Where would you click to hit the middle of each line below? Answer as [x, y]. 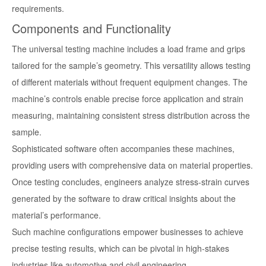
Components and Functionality [91, 28]
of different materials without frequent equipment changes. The [130, 82]
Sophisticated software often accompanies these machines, [123, 149]
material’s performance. [56, 215]
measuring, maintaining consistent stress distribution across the [131, 115]
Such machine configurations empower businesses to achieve [128, 232]
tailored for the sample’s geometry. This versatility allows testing [131, 66]
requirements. [38, 9]
